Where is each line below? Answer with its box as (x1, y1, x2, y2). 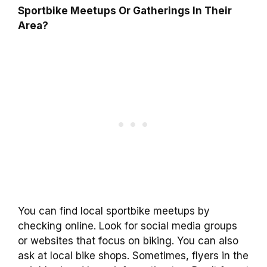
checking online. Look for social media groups (18, 219, 237, 232)
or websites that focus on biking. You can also (18, 234, 238, 247)
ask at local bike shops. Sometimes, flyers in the (18, 249, 249, 262)
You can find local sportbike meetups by (18, 204, 210, 217)
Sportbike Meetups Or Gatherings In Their (18, 5, 232, 17)
